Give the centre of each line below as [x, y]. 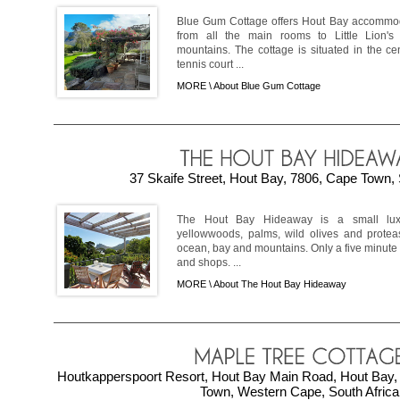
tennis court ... [210, 64]
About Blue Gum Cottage [267, 85]
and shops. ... [209, 262]
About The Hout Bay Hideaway [280, 283]
